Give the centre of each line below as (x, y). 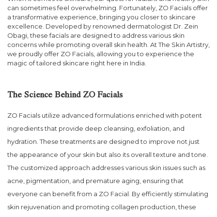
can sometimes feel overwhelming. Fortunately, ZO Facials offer (108, 8)
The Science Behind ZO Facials (65, 96)
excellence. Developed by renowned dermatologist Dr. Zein (103, 26)
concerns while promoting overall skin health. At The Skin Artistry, (108, 44)
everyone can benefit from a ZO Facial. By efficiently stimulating (108, 194)
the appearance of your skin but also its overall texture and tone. (108, 154)
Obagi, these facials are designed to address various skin (96, 35)
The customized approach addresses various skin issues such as (106, 167)
